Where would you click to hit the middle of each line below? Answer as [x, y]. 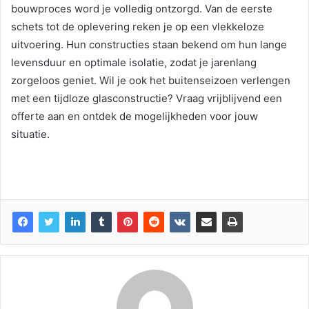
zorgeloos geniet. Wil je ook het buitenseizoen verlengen [151, 81]
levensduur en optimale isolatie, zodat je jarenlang [134, 63]
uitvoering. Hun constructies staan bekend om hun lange [149, 45]
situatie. [30, 134]
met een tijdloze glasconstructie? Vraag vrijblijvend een [147, 99]
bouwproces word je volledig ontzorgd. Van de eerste [142, 9]
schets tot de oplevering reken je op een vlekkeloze [138, 27]
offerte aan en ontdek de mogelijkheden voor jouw [134, 117]
